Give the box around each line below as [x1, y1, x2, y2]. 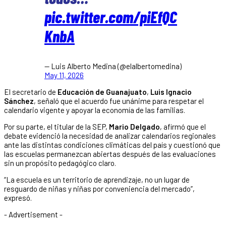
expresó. [4, 193, 32, 202]
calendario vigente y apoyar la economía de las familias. [4, 105, 185, 115]
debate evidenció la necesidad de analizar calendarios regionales [4, 131, 216, 140]
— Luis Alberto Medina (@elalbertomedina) [44, 61, 182, 71]
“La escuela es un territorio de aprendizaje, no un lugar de [4, 175, 190, 184]
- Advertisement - [4, 209, 63, 219]
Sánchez [4, 96, 34, 105]
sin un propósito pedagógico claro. [4, 158, 116, 167]
